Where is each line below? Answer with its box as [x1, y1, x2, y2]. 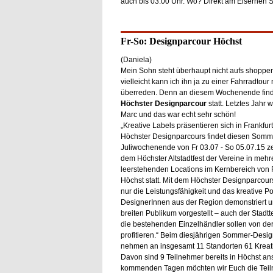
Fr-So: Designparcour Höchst [120, 36, 242, 46]
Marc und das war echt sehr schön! [120, 110, 236, 119]
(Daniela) [120, 55, 152, 64]
